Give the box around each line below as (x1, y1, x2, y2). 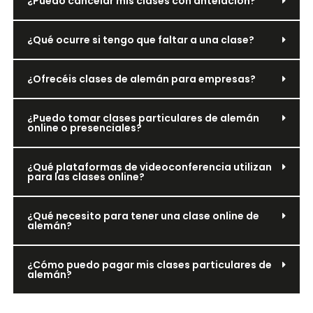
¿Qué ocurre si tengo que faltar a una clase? (27, 32, 254, 47)
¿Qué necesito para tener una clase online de (27, 208, 259, 223)
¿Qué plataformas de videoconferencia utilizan (27, 159, 272, 174)
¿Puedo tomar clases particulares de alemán (27, 110, 259, 125)
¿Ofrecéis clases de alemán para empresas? (27, 71, 256, 86)
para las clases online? (27, 169, 145, 184)
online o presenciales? (27, 120, 142, 135)
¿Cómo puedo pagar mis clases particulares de (27, 257, 272, 272)
